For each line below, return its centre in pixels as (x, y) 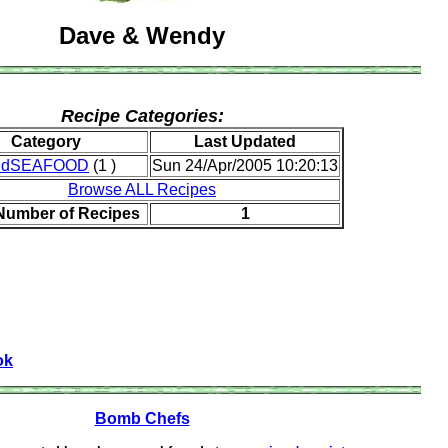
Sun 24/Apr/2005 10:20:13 (245, 165)
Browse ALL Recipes (142, 189)
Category (46, 141)
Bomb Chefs (142, 418)
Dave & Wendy (142, 35)
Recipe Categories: (142, 116)
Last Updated (245, 141)
